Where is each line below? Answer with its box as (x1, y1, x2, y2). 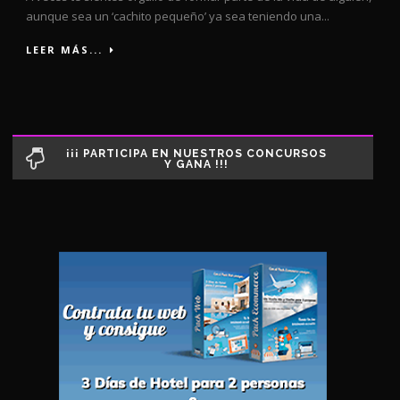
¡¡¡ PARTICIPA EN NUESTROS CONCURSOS (65, 146, 327, 160)
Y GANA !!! (163, 157, 229, 171)
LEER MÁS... (26, 42, 103, 56)
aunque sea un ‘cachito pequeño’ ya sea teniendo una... (26, 7, 329, 24)
